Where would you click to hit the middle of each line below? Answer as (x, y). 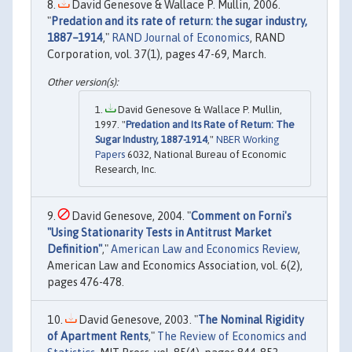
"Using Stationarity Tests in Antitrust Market (159, 233)
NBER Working (248, 140)
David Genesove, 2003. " (137, 320)
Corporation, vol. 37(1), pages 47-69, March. (157, 54)
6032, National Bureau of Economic (205, 155)
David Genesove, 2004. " (130, 216)
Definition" (75, 249)
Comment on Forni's (241, 216)
